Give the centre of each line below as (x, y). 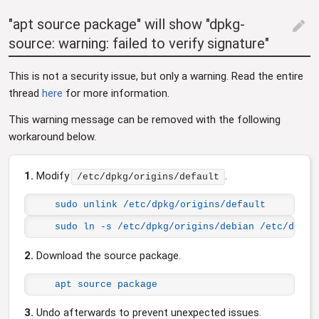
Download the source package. (107, 255)
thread (25, 93)
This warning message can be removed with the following (145, 119)
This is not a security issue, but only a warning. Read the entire (156, 76)
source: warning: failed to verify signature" (139, 44)
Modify (53, 176)
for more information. (116, 93)
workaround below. (52, 136)
